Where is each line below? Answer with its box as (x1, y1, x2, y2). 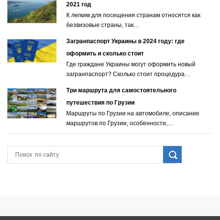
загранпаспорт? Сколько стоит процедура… (66, 71, 191, 78)
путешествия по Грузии (66, 99, 135, 107)
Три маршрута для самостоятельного (66, 87, 176, 94)
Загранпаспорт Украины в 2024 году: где (66, 38, 185, 45)
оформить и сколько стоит (66, 50, 144, 57)
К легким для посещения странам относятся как (66, 12, 200, 19)
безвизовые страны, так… (66, 22, 139, 29)
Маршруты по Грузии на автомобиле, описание (66, 110, 199, 117)
